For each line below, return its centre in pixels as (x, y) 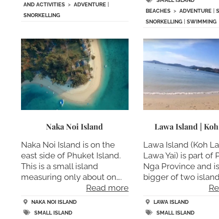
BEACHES (158, 11)
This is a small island (59, 166)
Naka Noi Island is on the (68, 144)
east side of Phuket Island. (71, 155)
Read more (108, 187)
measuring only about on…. (71, 177)
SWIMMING (202, 22)
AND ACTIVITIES (44, 4)
